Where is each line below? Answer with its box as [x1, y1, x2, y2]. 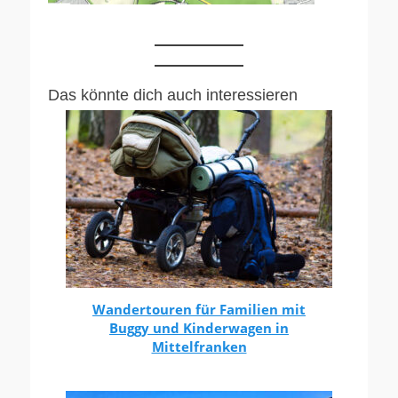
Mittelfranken [151, 338, 247, 356]
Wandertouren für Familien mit [92, 300, 306, 319]
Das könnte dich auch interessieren [48, 86, 298, 105]
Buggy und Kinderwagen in [109, 319, 289, 338]
